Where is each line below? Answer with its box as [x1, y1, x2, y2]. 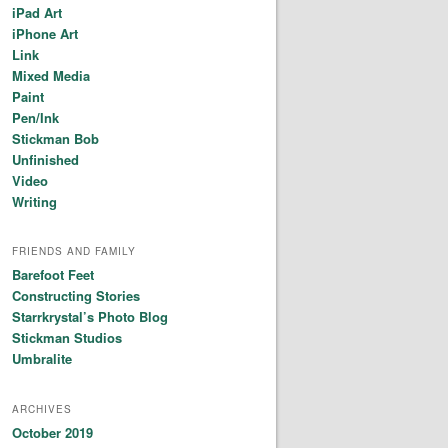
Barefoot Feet [12, 265, 94, 285]
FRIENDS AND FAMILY [12, 244, 136, 259]
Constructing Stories [12, 286, 140, 306]
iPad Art [12, 2, 62, 22]
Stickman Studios [12, 328, 122, 348]
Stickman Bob [12, 128, 99, 148]
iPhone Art [12, 23, 78, 43]
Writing [12, 191, 57, 211]
